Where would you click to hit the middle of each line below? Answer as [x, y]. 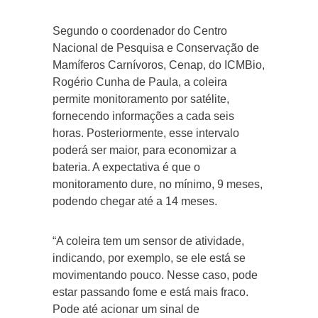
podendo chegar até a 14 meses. [135, 201]
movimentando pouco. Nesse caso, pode [155, 275]
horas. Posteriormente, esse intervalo [146, 133]
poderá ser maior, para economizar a [144, 150]
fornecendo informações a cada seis [143, 116]
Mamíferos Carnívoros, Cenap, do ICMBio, [159, 65]
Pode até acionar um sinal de [126, 309]
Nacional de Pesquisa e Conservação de [156, 48]
